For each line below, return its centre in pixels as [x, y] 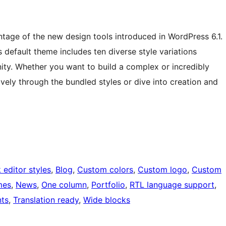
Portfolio [108, 184]
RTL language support [172, 184]
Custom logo [162, 169]
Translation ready [46, 200]
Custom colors [105, 169]
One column [64, 184]
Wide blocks [107, 200]
